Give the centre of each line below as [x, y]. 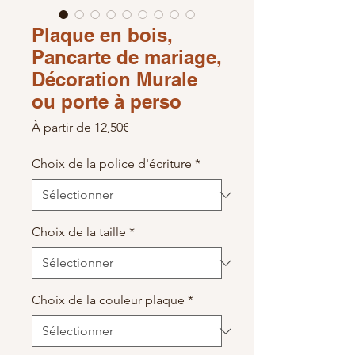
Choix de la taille [79, 232]
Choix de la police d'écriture [112, 164]
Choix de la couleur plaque [108, 300]
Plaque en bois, [102, 35]
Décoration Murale [115, 80]
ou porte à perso [107, 102]
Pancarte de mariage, [127, 57]
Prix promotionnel [179, 127]
